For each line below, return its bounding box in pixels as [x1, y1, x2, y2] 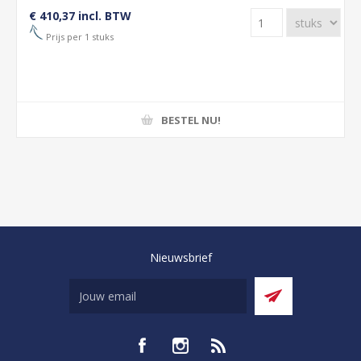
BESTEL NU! [160, 112, 221, 127]
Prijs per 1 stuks [44, 30, 114, 43]
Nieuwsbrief [149, 250, 212, 265]
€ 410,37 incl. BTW [29, 8, 131, 23]
